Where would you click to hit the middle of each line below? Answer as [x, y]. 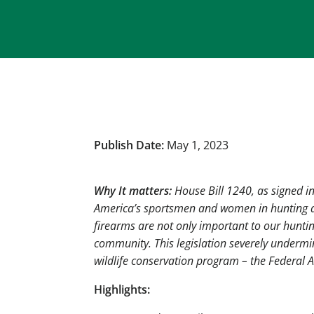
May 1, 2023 [198, 145]
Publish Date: [130, 145]
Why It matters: [134, 191]
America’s [119, 208]
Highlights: [122, 289]
